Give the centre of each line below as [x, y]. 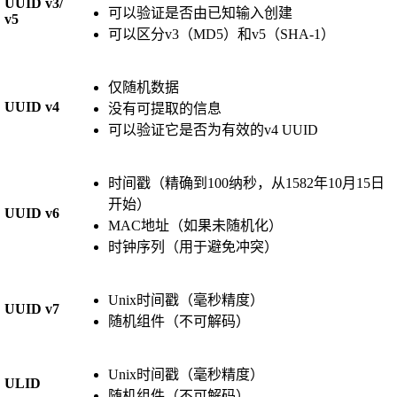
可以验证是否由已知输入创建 [200, 12]
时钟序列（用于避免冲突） [193, 246]
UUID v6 [31, 213]
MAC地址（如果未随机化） [195, 225]
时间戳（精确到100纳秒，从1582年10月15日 [246, 183]
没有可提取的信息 [164, 108]
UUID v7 [31, 308]
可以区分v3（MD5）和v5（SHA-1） [221, 34]
